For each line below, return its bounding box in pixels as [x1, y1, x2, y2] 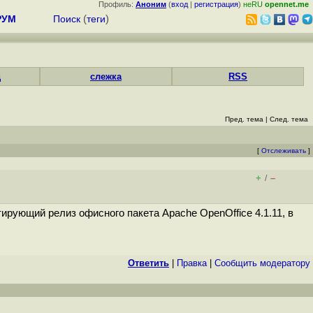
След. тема [270, 115, 308, 123]
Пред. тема [225, 115, 263, 123]
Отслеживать [261, 147, 306, 154]
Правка [177, 258, 207, 268]
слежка [89, 71, 122, 82]
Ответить [128, 258, 169, 268]
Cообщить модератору [214, 258, 310, 268]
